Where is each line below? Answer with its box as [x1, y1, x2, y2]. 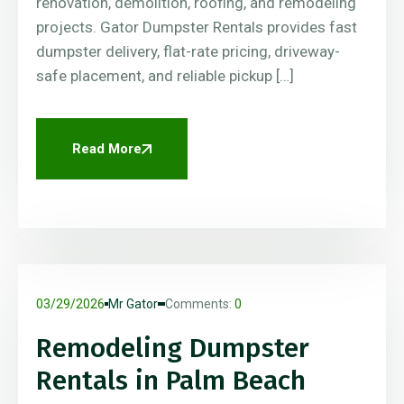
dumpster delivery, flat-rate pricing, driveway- [36, 42, 340, 61]
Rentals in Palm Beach [36, 364, 306, 398]
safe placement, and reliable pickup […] [36, 67, 294, 86]
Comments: [165, 297, 234, 312]
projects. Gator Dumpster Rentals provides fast [36, 18, 357, 37]
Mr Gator [108, 297, 158, 312]
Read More [72, 141, 142, 158]
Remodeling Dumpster [36, 332, 309, 365]
